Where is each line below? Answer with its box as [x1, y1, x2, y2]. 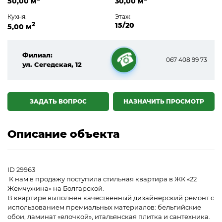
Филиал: [22, 51, 53, 59]
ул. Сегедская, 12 [22, 60, 82, 68]
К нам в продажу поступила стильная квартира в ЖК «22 [7, 174, 197, 183]
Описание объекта [7, 127, 119, 141]
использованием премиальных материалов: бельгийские [7, 203, 201, 211]
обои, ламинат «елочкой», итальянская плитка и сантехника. [7, 212, 210, 221]
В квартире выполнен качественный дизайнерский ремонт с [7, 193, 214, 202]
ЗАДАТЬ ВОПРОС [29, 97, 87, 105]
